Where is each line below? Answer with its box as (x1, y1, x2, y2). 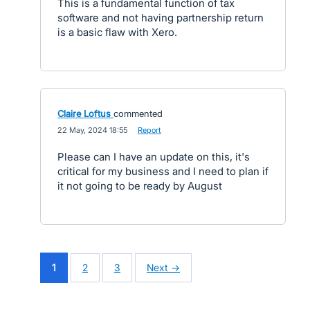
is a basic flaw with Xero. (57, 26, 177, 39)
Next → (147, 262, 180, 274)
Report (138, 125, 161, 135)
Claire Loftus (57, 108, 111, 119)
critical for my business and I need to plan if (57, 165, 268, 178)
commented (113, 108, 163, 119)
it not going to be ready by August (57, 179, 222, 192)
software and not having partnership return (57, 11, 264, 24)
